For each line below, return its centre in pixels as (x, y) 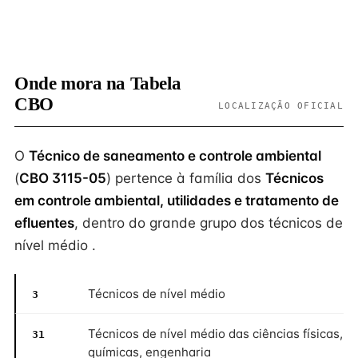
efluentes (44, 223)
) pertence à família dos (186, 178)
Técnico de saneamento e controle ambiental (175, 156)
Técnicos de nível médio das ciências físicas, (215, 334)
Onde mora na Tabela (98, 84)
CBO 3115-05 (63, 178)
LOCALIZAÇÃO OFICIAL (281, 105)
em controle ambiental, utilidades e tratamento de (177, 201)
